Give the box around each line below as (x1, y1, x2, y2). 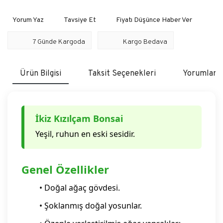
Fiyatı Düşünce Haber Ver (116, 16, 192, 24)
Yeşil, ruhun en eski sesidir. (35, 128, 135, 139)
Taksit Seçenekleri (88, 69, 156, 79)
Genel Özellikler (21, 162, 109, 177)
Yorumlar (182, 69, 217, 79)
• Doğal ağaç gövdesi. (39, 182, 120, 193)
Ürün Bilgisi (19, 69, 61, 79)
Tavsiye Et (64, 16, 96, 24)
